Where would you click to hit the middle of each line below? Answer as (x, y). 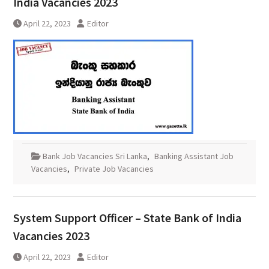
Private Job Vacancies (114, 169)
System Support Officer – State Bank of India (127, 218)
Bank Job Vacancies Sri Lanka (95, 156)
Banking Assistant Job (194, 156)
